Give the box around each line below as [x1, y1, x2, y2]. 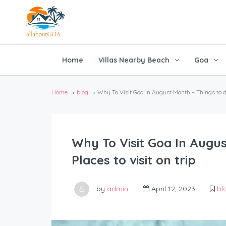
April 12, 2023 [149, 184, 195, 193]
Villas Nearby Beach [98, 55, 169, 65]
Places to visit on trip [72, 152, 196, 168]
